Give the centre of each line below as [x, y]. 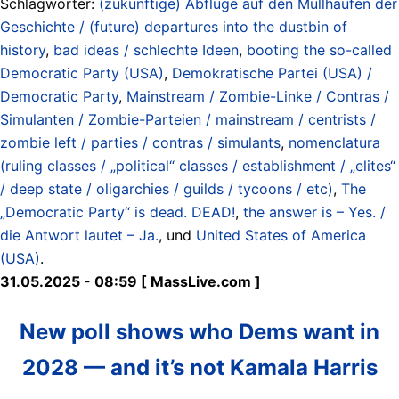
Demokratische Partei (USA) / [272, 73]
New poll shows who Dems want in [199, 331]
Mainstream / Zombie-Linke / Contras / [258, 96]
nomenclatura [334, 142]
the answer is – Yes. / [314, 212]
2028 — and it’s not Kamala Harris [199, 367]
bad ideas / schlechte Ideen [146, 49]
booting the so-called [319, 49]
